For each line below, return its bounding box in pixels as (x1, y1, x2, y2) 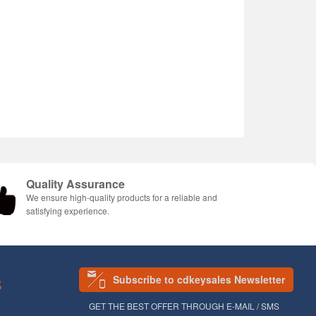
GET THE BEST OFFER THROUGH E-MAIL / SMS (89, 299, 279, 312)
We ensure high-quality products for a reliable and (26, 190, 217, 203)
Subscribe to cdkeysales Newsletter (113, 272, 285, 286)
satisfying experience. (26, 204, 109, 217)
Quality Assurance (26, 175, 125, 192)
